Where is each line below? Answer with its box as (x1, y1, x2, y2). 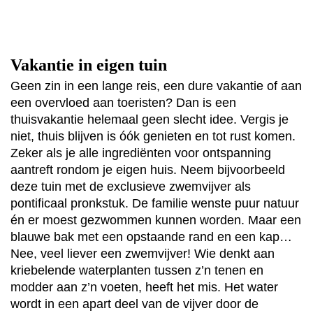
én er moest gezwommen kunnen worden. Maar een (10, 213, 301, 228)
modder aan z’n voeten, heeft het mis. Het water (10, 280, 278, 295)
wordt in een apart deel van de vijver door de (10, 297, 259, 312)
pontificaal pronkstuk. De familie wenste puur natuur (10, 196, 299, 211)
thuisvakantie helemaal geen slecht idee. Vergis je (10, 112, 289, 127)
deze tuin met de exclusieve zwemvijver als (10, 180, 251, 194)
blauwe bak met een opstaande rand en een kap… (10, 230, 292, 245)
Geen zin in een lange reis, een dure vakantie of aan (10, 79, 302, 94)
